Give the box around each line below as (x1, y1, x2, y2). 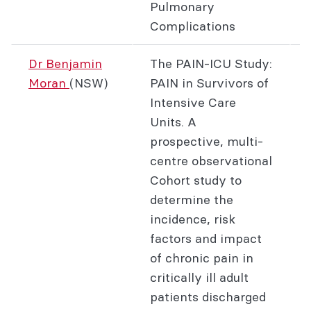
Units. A (150, 114, 196, 130)
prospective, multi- (150, 133, 263, 149)
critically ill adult (150, 269, 249, 285)
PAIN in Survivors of (150, 75, 269, 91)
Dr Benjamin (28, 56, 102, 72)
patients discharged (150, 289, 266, 305)
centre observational (150, 153, 272, 169)
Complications (150, 18, 235, 34)
